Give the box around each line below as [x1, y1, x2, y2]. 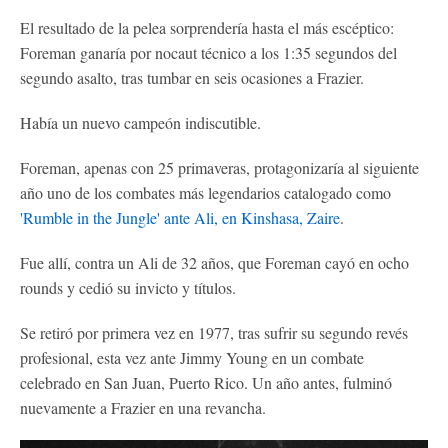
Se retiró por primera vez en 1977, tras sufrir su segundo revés [20, 321, 408, 343]
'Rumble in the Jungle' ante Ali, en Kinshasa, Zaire [20, 206, 340, 228]
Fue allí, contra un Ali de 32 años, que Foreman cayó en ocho [20, 251, 409, 273]
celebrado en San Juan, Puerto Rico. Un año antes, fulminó [20, 371, 392, 393]
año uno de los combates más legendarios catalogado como [20, 181, 391, 203]
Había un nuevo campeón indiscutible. [20, 111, 261, 133]
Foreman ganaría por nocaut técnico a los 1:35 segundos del [20, 41, 397, 63]
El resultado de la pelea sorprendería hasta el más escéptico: [20, 16, 394, 38]
